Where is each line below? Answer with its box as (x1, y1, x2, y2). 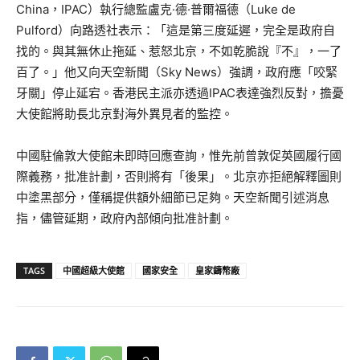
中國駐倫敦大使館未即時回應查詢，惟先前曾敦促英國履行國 (16, 147, 342, 163)
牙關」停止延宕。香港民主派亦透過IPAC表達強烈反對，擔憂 (16, 84, 344, 100)
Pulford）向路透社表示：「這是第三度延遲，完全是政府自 (16, 22, 335, 38)
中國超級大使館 (63, 264, 125, 276)
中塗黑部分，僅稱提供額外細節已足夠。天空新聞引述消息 (16, 189, 329, 205)
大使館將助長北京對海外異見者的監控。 (16, 105, 233, 121)
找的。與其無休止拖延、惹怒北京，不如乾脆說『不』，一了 (16, 43, 342, 59)
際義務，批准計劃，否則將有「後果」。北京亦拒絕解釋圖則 (16, 168, 342, 184)
